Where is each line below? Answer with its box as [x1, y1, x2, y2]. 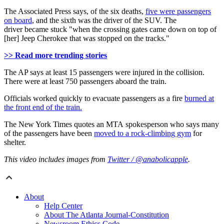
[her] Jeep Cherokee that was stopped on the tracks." [4, 34, 169, 43]
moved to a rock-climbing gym [94, 129, 191, 138]
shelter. [4, 138, 26, 147]
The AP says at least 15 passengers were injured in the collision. [4, 68, 204, 77]
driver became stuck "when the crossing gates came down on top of [4, 25, 216, 34]
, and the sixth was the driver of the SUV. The [32, 16, 176, 25]
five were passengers [145, 7, 211, 16]
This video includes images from [4, 155, 107, 164]
